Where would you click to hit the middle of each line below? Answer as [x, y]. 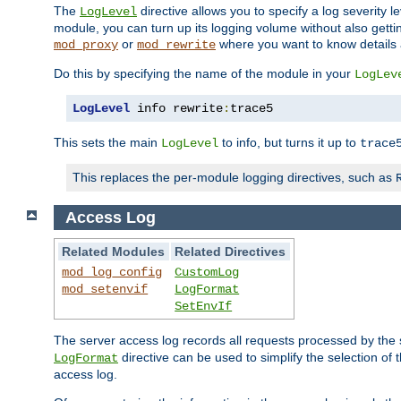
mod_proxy [86, 44]
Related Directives [230, 252]
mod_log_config [112, 273]
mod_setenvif [105, 290]
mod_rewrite [176, 44]
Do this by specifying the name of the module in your [204, 73]
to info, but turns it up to [289, 142]
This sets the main [107, 142]
